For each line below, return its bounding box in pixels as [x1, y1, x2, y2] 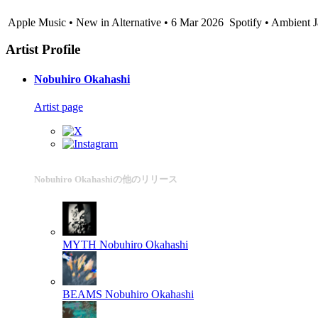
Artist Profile [6, 42, 80, 57]
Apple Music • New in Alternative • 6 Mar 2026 [6, 16, 226, 28]
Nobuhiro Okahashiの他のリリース [34, 173, 177, 185]
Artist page [34, 100, 83, 113]
